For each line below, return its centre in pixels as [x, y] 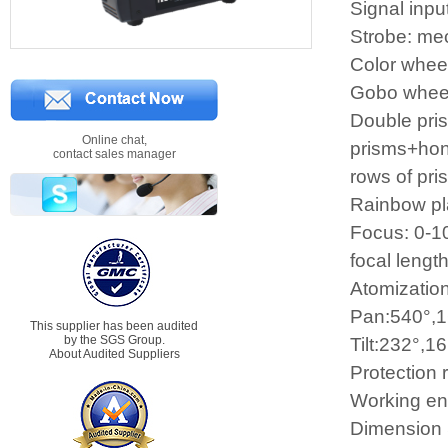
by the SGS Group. [114, 340]
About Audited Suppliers [114, 354]
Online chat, [114, 140]
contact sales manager [114, 154]
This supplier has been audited [114, 326]
